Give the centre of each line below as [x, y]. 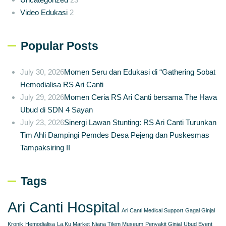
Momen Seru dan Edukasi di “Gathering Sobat [140, 72]
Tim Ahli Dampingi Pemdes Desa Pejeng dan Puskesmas [115, 135]
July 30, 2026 [42, 72]
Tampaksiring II [46, 147]
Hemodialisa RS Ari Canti [62, 84]
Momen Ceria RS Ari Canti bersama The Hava [140, 97]
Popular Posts [60, 46]
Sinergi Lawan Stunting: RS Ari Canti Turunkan [140, 122]
